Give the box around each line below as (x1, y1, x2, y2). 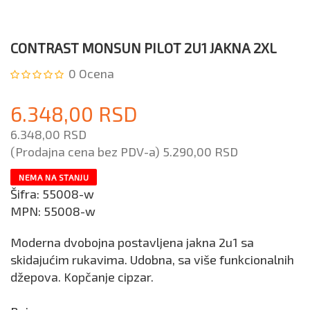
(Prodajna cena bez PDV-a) (10, 144, 163, 160)
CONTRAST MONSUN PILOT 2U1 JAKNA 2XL (10, 39, 277, 57)
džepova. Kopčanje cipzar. (10, 269, 154, 285)
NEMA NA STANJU (19, 172, 89, 183)
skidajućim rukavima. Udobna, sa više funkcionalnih (10, 252, 294, 268)
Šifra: (10, 186, 42, 202)
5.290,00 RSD (163, 144, 238, 160)
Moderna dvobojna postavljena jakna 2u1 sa (10, 235, 254, 250)
